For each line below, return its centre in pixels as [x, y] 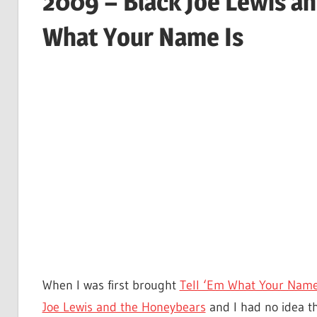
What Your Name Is [143, 36]
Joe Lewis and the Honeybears [124, 307]
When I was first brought [111, 286]
